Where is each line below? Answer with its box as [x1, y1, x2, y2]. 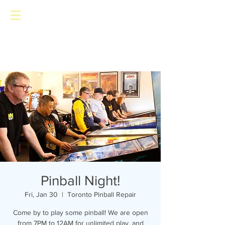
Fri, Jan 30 [25, 190, 58, 198]
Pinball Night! [41, 173, 120, 188]
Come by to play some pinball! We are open [13, 208, 148, 216]
